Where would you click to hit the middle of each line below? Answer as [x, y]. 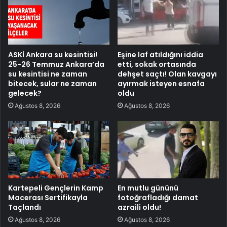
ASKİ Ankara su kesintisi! [53, 55]
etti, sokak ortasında [157, 64]
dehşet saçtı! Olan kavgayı [167, 74]
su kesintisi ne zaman [48, 74]
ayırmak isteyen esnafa [161, 84]
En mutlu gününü [148, 188]
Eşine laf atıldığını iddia [160, 55]
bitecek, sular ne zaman [52, 84]
